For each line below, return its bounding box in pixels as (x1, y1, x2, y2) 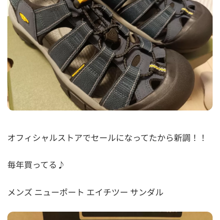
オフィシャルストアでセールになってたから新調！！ (7, 131, 207, 143)
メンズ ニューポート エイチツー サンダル (7, 185, 164, 198)
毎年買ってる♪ (7, 158, 65, 171)
